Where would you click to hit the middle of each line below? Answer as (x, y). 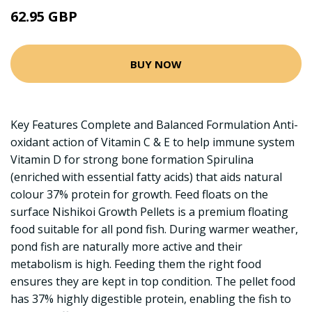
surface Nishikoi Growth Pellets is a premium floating (149, 212)
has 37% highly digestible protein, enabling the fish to (151, 299)
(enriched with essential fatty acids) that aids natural (146, 177)
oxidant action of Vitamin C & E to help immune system (153, 142)
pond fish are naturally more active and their (126, 247)
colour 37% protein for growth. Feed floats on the (139, 194)
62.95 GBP (44, 16)
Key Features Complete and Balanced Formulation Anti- (154, 125)
